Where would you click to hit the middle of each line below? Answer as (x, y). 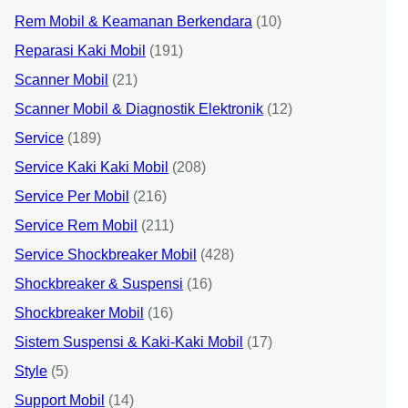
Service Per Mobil (71, 196)
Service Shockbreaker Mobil (105, 254)
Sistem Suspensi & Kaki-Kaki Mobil (128, 342)
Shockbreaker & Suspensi (98, 283)
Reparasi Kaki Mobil (80, 50)
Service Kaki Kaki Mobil (91, 167)
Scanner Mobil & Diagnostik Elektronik (138, 108)
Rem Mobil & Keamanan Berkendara (133, 21)
